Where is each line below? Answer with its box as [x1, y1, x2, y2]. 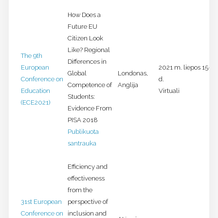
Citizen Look [67, 35, 103, 42]
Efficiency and [67, 163, 108, 171]
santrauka [67, 140, 96, 147]
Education [20, 87, 50, 95]
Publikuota [67, 128, 99, 136]
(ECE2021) [20, 99, 50, 107]
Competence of [67, 81, 112, 89]
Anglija [117, 81, 138, 89]
